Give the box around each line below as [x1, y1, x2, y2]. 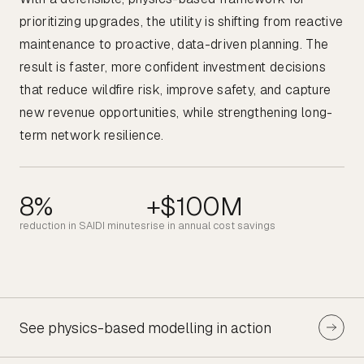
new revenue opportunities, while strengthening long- [19, 104, 333, 122]
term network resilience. [19, 127, 164, 145]
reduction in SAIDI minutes [19, 219, 146, 233]
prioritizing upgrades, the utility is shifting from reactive [19, 13, 344, 31]
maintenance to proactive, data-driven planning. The [19, 36, 329, 54]
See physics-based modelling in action [19, 318, 271, 337]
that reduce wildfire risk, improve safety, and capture [19, 81, 331, 99]
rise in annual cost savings [146, 219, 275, 233]
